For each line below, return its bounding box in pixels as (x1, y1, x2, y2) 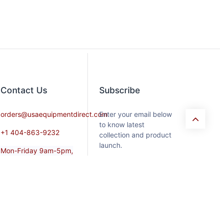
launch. (99, 141, 122, 150)
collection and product (99, 131, 171, 139)
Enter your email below (99, 110, 172, 119)
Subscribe (99, 85, 140, 96)
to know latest (99, 120, 144, 129)
